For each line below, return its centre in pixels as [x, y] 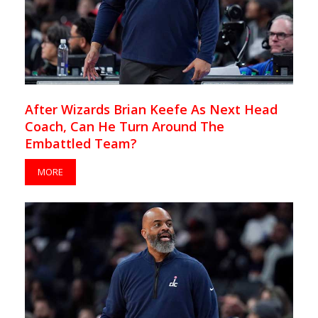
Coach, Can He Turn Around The [125, 127]
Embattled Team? [81, 144]
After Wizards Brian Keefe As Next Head [151, 110]
